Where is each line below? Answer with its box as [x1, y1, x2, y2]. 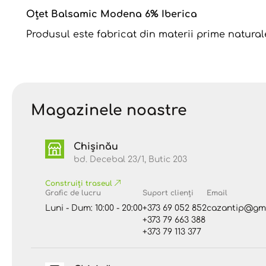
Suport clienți [142, 189, 194, 197]
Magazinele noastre [31, 102, 187, 119]
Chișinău [74, 141, 118, 152]
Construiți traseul [45, 179, 115, 188]
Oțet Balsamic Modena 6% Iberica [26, 9, 197, 20]
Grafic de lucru [45, 189, 101, 197]
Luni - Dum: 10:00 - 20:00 [45, 204, 142, 213]
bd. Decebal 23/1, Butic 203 [74, 155, 187, 164]
